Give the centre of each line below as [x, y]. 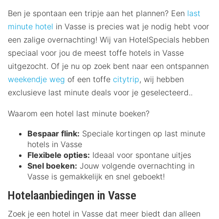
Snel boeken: [52, 166]
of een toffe [89, 79]
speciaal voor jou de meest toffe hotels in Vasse [96, 53]
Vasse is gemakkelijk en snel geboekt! [96, 177]
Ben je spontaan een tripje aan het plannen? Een [98, 13]
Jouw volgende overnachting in [136, 166]
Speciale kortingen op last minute [142, 134]
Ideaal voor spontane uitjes [141, 155]
